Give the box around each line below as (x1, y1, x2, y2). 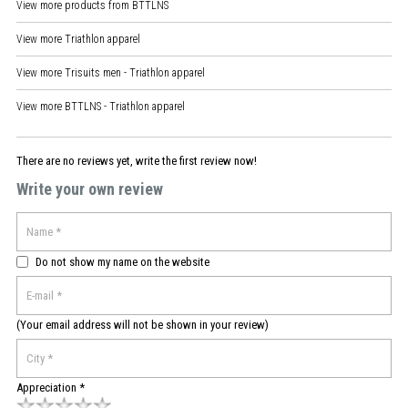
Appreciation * (16, 380, 85, 394)
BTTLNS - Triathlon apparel (65, 99, 185, 113)
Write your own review (16, 178, 163, 199)
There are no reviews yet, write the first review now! (16, 153, 257, 168)
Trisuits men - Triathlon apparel (65, 66, 205, 79)
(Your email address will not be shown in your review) (16, 317, 269, 331)
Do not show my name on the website (36, 254, 209, 269)
